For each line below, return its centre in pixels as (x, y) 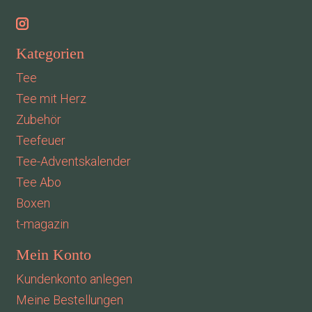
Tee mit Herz (51, 98)
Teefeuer (40, 140)
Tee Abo (38, 182)
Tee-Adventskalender (73, 161)
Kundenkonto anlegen (74, 279)
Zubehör (38, 119)
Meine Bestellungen (69, 300)
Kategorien (50, 54)
